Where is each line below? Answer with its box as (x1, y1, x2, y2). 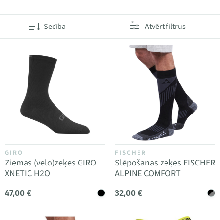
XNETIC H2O (5, 167, 50, 180)
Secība (44, 21, 66, 32)
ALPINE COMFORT (115, 167, 181, 180)
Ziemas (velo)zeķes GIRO (5, 157, 96, 169)
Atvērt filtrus (144, 21, 186, 32)
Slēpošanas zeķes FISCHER (115, 157, 215, 169)
